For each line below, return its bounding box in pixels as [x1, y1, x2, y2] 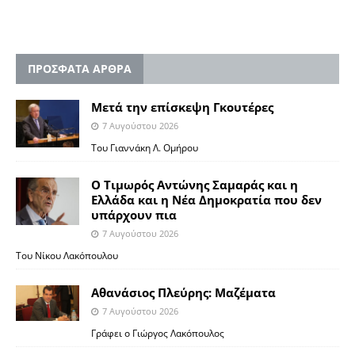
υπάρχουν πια [91, 206, 177, 223]
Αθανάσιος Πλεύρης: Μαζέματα [91, 284, 276, 300]
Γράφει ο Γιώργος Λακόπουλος [91, 326, 224, 339]
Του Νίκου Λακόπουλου [16, 248, 118, 261]
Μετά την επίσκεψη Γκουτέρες [91, 98, 273, 115]
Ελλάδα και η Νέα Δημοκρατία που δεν [91, 191, 322, 208]
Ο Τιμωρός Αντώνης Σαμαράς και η [91, 176, 298, 193]
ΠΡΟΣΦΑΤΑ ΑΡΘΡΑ [28, 60, 132, 76]
